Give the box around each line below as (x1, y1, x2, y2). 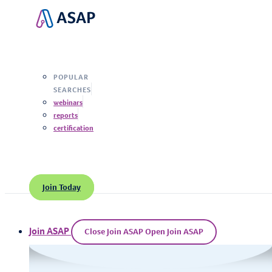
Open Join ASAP (145, 226, 203, 238)
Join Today (42, 182, 81, 194)
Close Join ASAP (84, 226, 143, 238)
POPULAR (53, 72, 89, 83)
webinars (53, 98, 83, 108)
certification (53, 123, 93, 134)
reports (53, 110, 78, 121)
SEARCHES (53, 85, 91, 95)
